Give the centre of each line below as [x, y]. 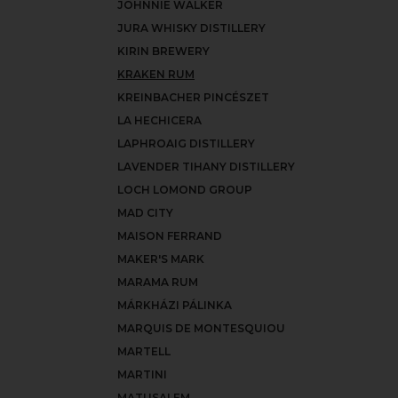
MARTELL [144, 351]
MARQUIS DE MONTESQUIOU [201, 328]
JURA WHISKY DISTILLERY [191, 28]
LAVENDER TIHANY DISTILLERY [206, 167]
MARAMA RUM [158, 282]
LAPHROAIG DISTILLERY [186, 143]
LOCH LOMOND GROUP [185, 190]
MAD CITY [145, 213]
